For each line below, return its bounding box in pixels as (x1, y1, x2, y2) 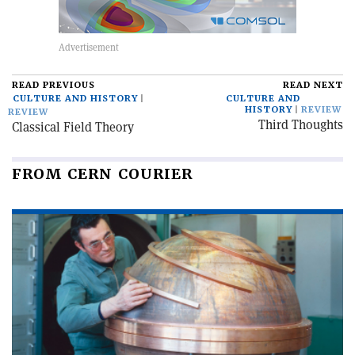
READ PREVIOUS (12, 79, 95, 91)
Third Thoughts (258, 116, 343, 133)
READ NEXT (283, 79, 343, 91)
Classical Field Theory (12, 119, 134, 136)
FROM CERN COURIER (12, 165, 193, 183)
